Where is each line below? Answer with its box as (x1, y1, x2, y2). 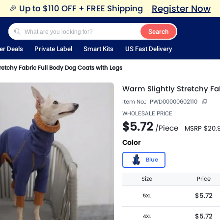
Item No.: (122, 97, 146, 106)
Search (148, 27, 168, 35)
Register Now (151, 2, 211, 15)
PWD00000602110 (150, 97, 198, 106)
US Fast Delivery (125, 45, 172, 53)
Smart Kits (83, 45, 114, 53)
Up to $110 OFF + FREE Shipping (19, 3, 143, 14)
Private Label (34, 45, 72, 53)
